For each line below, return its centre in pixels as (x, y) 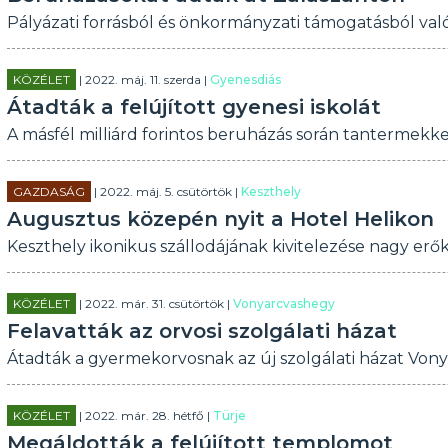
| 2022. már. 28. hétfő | (144, 415)
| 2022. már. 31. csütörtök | (154, 303)
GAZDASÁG (48, 191)
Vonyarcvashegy (283, 303)
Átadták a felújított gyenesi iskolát (193, 107)
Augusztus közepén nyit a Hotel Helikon (220, 219)
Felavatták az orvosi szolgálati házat (201, 331)
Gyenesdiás (245, 79)
